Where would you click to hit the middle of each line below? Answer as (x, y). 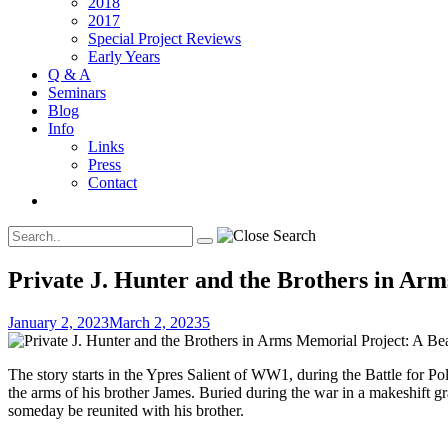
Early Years (124, 56)
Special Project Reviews (164, 38)
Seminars (77, 92)
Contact (112, 182)
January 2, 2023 (58, 322)
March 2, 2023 (155, 322)
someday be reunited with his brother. (126, 410)
